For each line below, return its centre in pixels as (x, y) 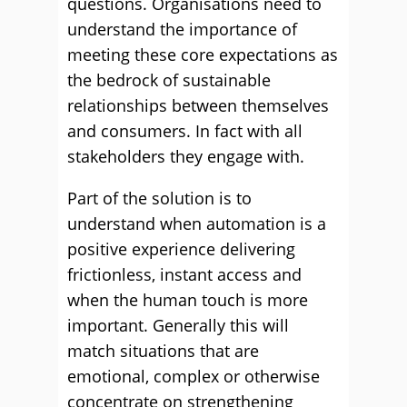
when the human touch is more (188, 300)
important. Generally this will (178, 325)
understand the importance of (182, 29)
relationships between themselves (198, 105)
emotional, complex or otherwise (194, 376)
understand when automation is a (197, 223)
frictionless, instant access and (184, 274)
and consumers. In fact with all (185, 131)
